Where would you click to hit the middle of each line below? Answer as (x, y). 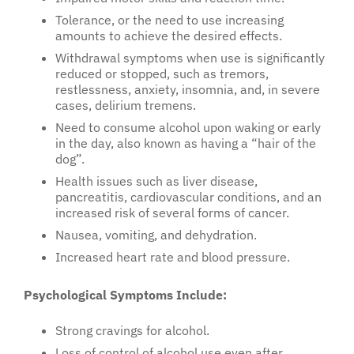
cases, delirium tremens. (126, 105)
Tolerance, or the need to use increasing (169, 20)
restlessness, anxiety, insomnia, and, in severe (188, 90)
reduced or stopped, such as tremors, (162, 74)
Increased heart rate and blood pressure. (173, 257)
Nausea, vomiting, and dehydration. (156, 235)
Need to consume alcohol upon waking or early (188, 128)
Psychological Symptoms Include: (125, 295)
